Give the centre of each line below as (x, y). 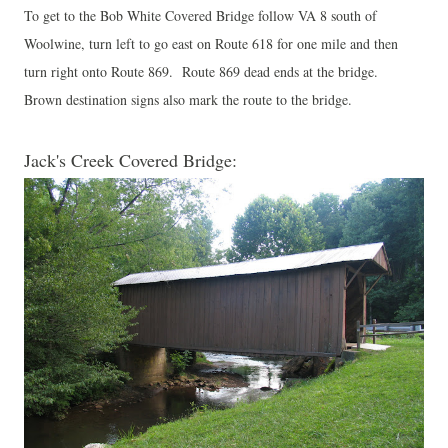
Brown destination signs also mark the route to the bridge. (188, 99)
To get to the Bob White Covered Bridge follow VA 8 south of (200, 15)
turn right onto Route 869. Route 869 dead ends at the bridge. (203, 71)
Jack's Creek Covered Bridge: (130, 160)
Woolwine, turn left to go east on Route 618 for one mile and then (211, 43)
